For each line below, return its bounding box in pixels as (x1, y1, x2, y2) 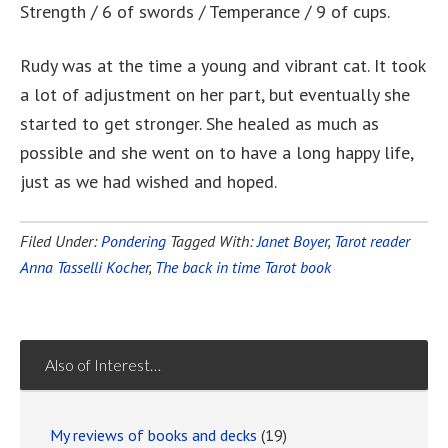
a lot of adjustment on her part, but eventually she (20, 83, 410, 107)
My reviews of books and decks (50, 425, 257, 446)
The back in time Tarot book (155, 257, 331, 278)
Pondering (101, 231, 166, 252)
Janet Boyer (257, 231, 328, 252)
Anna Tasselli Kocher (20, 257, 149, 278)
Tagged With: (170, 231, 257, 252)
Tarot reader (334, 231, 410, 252)
